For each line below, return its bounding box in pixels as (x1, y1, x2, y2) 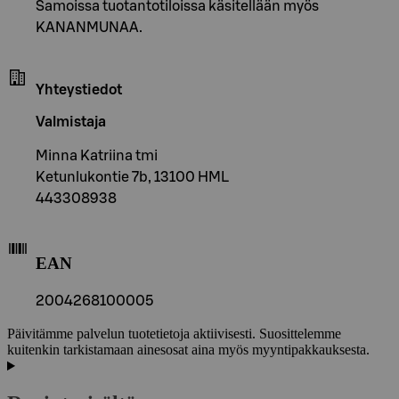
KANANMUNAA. (36, 20, 142, 35)
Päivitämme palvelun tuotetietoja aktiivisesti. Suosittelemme (7, 326, 341, 342)
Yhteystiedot (36, 82, 122, 97)
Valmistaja (36, 114, 106, 129)
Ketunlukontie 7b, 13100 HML (36, 169, 229, 184)
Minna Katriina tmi (36, 148, 158, 163)
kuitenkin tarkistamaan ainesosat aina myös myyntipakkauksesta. (7, 342, 370, 358)
